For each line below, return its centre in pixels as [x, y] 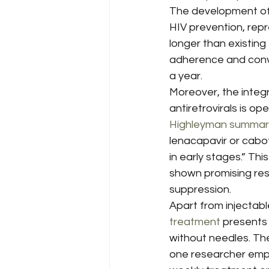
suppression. [200, 189]
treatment [195, 222]
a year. [186, 76]
